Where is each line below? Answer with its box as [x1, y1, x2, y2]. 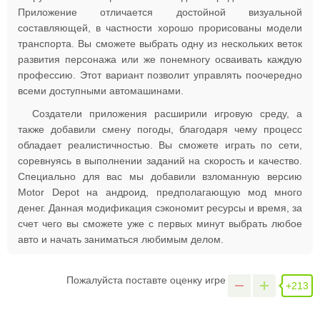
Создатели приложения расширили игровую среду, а [32, 108, 302, 119]
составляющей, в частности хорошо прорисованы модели [18, 22, 302, 34]
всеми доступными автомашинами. [18, 85, 184, 96]
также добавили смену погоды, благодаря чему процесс [18, 124, 302, 135]
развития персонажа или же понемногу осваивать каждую [18, 54, 302, 65]
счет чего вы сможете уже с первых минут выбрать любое [18, 218, 302, 229]
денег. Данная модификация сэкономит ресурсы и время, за [18, 202, 302, 214]
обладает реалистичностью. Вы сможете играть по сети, [18, 139, 302, 151]
